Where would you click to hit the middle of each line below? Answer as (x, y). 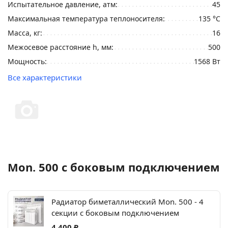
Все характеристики (45, 77)
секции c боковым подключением (115, 213)
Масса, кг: (25, 33)
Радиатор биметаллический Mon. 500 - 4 (127, 202)
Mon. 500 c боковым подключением (114, 167)
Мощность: (27, 61)
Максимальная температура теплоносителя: (86, 19)
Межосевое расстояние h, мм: (61, 47)
